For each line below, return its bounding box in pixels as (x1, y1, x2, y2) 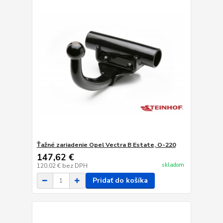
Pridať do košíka (92, 176, 148, 186)
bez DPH (62, 162, 88, 170)
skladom (161, 161, 184, 169)
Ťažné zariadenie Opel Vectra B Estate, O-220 (36, 141, 176, 149)
